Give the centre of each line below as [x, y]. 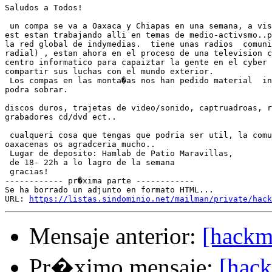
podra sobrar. [36, 90]
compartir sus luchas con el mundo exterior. [109, 72]
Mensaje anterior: [116, 236]
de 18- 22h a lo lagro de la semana [90, 163]
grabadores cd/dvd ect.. [61, 117]
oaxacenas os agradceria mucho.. [80, 144]
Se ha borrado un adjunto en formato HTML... [109, 190]
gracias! [27, 172]
